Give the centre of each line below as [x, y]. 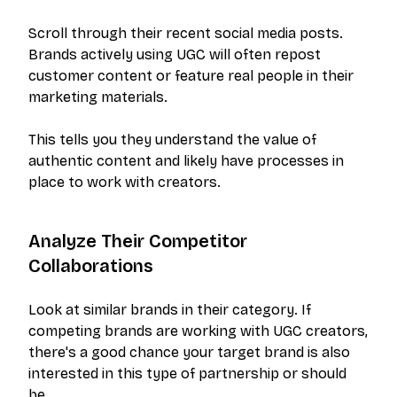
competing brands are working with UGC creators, [198, 331]
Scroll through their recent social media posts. [186, 34]
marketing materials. [98, 97]
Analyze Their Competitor [138, 241]
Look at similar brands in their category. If [170, 310]
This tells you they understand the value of [172, 140]
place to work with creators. [125, 183]
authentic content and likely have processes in [186, 161]
